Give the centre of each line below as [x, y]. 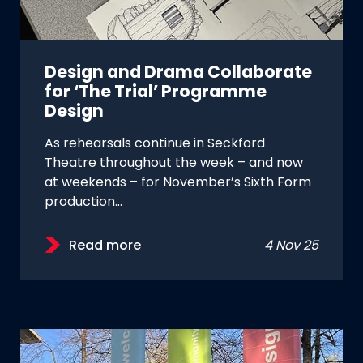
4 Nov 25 [291, 246]
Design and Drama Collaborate [178, 73]
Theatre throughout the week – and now [174, 163]
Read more [105, 246]
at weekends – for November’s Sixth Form [178, 183]
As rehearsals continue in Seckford [155, 144]
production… [83, 202]
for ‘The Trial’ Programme [156, 93]
